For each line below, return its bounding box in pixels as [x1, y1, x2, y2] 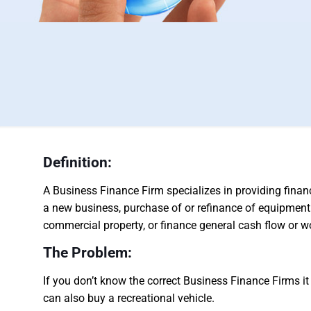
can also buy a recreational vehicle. [43, 292, 215, 305]
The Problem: [43, 244, 132, 261]
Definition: [43, 154, 112, 171]
